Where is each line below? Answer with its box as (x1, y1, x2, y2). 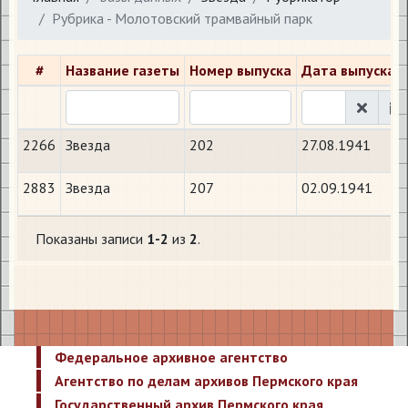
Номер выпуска (189, 61, 291, 79)
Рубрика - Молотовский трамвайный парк (52, 9, 312, 27)
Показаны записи (36, 229, 147, 248)
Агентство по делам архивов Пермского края (55, 372, 358, 390)
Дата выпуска (301, 61, 395, 79)
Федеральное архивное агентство (55, 348, 288, 366)
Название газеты (66, 61, 179, 79)
